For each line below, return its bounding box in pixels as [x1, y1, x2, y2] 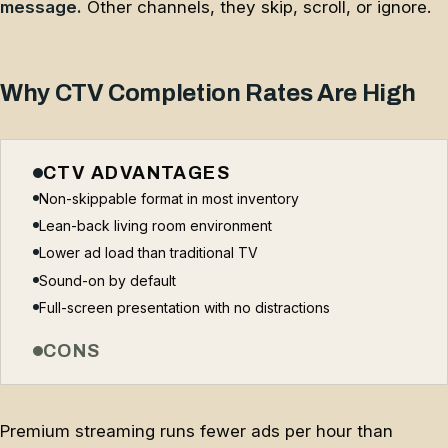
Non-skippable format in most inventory [39, 189, 299, 207]
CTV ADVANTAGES [43, 162, 231, 183]
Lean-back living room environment [39, 217, 272, 235]
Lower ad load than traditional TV [39, 244, 258, 262]
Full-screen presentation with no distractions [39, 299, 330, 317]
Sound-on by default [39, 271, 176, 289]
